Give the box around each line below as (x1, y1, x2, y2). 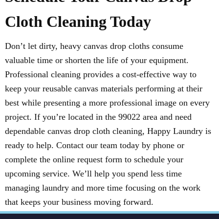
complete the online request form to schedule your (5, 154, 183, 164)
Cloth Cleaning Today (5, 12, 151, 30)
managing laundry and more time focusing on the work (5, 182, 200, 193)
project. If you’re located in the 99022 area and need (5, 111, 192, 122)
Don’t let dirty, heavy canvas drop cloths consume (5, 41, 183, 51)
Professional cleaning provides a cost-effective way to (5, 69, 197, 79)
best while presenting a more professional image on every (5, 97, 210, 108)
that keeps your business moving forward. (5, 197, 153, 207)
